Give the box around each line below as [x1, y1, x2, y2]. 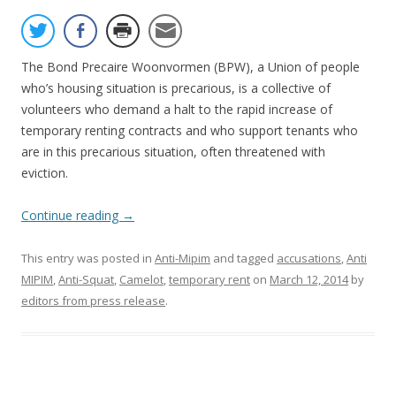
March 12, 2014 [270, 271, 348, 288]
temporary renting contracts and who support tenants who [21, 122, 358, 140]
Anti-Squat [58, 271, 114, 288]
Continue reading [21, 207, 122, 225]
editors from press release [21, 293, 165, 309]
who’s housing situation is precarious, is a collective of [21, 80, 331, 97]
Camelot [119, 271, 164, 288]
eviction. [21, 164, 68, 182]
